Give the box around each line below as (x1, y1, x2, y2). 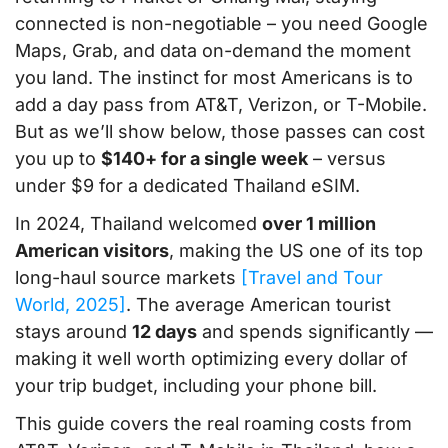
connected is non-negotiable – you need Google (15, 13, 428, 35)
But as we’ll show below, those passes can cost (15, 121, 425, 143)
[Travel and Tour (241, 267, 383, 289)
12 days (132, 321, 197, 343)
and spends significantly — (197, 321, 433, 343)
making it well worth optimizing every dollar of (15, 348, 408, 370)
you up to (15, 148, 101, 170)
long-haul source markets (15, 267, 241, 289)
